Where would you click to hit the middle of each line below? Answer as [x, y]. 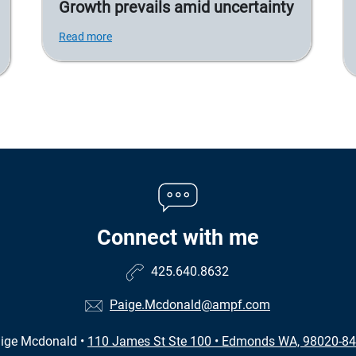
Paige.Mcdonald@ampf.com [190, 305]
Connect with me [178, 238]
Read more [85, 37]
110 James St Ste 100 [151, 342]
